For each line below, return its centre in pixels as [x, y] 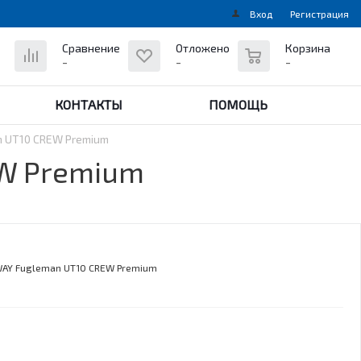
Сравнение [91, 48]
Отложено [203, 48]
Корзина [308, 48]
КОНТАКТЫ [89, 104]
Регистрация [320, 14]
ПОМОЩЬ [238, 104]
